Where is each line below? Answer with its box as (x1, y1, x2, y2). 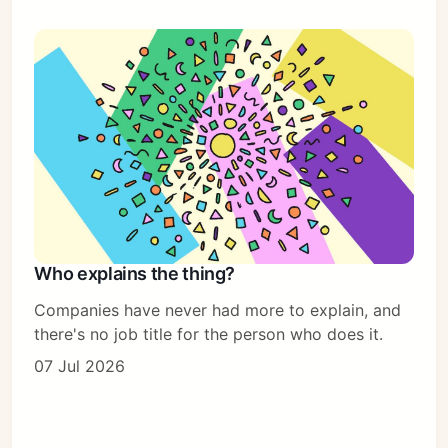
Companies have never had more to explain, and (34, 300, 402, 321)
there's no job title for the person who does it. (34, 324, 384, 345)
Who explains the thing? (34, 263, 236, 285)
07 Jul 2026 (34, 356, 126, 377)
